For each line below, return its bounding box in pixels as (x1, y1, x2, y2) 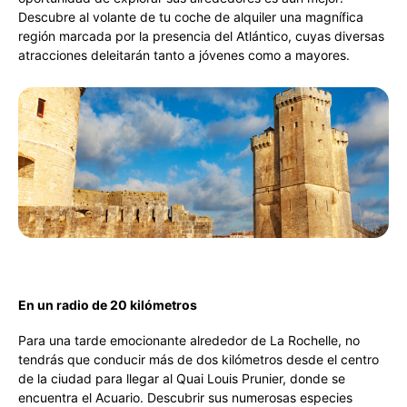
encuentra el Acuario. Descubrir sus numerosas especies (18, 390, 352, 405)
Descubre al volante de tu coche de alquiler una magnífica (18, 9, 363, 25)
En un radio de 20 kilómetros (18, 297, 197, 313)
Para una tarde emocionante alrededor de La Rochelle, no (18, 333, 360, 348)
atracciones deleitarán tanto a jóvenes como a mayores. (18, 47, 350, 63)
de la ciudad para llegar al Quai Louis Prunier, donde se (18, 371, 345, 386)
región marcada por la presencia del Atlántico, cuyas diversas (18, 28, 384, 44)
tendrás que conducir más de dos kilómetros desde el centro (18, 352, 379, 367)
